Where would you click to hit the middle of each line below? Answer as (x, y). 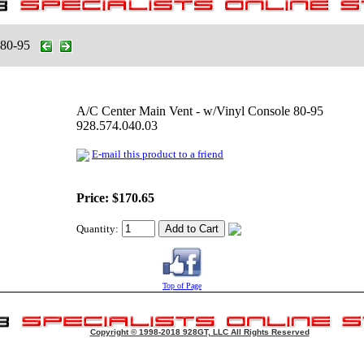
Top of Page (182, 286)
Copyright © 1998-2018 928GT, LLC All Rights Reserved (199, 332)
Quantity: (97, 229)
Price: (93, 198)
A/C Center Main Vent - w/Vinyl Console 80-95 (200, 111)
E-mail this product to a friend (158, 154)
